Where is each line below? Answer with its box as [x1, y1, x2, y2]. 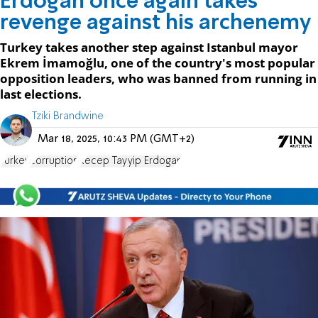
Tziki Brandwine [32, 111, 104, 121]
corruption [30, 155, 79, 166]
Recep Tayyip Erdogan [79, 155, 182, 166]
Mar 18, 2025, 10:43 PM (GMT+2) [38, 133, 194, 145]
